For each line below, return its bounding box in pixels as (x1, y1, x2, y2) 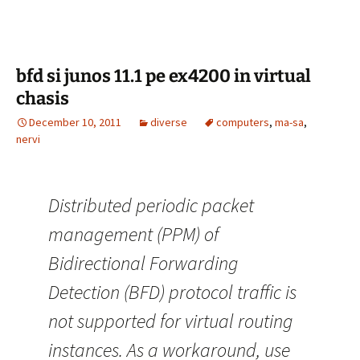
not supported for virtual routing (48, 309, 293, 333)
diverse (150, 115, 187, 129)
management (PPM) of (48, 222, 219, 247)
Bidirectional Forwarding (48, 251, 239, 276)
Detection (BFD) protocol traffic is (48, 280, 297, 305)
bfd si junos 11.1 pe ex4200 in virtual (16, 65, 311, 87)
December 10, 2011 (29, 115, 121, 129)
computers (216, 115, 269, 129)
